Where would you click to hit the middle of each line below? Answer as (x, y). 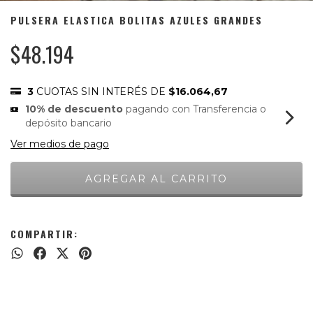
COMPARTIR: (44, 234)
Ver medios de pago (60, 144)
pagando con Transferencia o (195, 109)
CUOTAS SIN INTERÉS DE (102, 92)
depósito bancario (69, 123)
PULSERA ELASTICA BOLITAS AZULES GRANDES (137, 20)
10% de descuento (74, 109)
